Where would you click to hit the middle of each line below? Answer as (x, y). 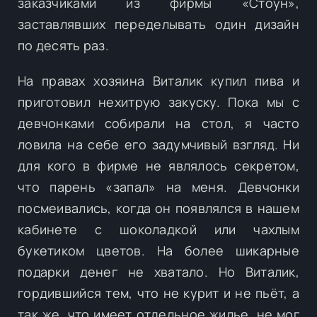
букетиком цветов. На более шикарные (158, 250)
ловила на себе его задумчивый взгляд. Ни (158, 144)
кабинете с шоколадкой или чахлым (158, 229)
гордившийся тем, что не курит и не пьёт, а (158, 293)
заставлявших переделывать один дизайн (158, 24)
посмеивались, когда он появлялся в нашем (158, 208)
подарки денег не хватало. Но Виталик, (158, 271)
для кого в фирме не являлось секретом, (158, 165)
